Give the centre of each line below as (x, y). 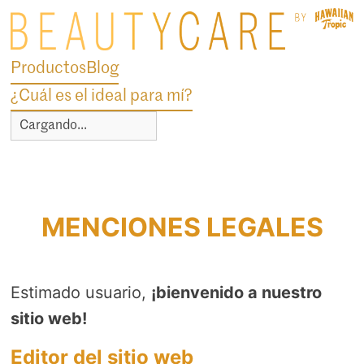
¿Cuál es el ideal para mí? (102, 96)
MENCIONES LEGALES (182, 227)
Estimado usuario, (81, 293)
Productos (49, 69)
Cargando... (54, 126)
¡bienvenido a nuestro (237, 293)
